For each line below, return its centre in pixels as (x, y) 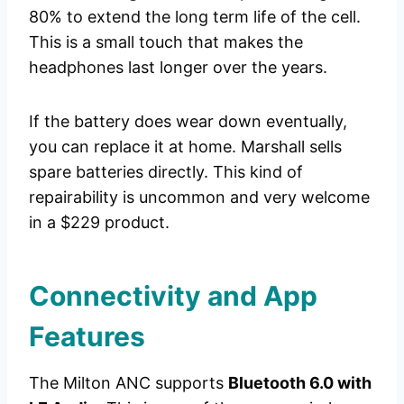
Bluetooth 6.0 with (300, 383)
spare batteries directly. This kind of (166, 172)
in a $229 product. (99, 223)
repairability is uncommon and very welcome (199, 197)
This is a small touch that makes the (166, 42)
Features (87, 337)
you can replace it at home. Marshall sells (185, 147)
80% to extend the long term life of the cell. (195, 17)
